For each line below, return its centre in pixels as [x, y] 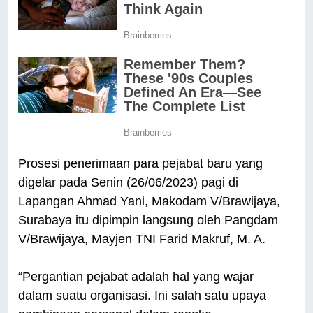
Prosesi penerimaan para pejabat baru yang [141, 164]
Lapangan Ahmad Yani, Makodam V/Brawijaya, [150, 202]
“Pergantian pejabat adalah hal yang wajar [136, 277]
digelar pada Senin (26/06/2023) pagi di [129, 183]
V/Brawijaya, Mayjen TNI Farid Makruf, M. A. [142, 239]
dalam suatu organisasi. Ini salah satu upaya [143, 296]
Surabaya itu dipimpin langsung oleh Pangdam [148, 220]
